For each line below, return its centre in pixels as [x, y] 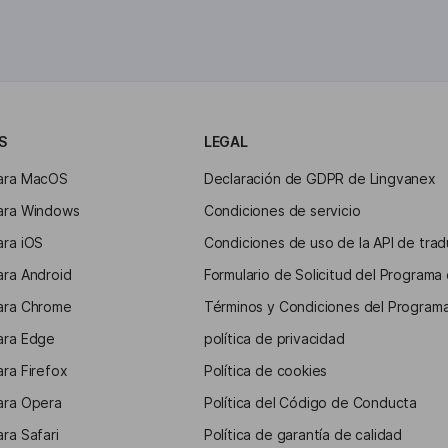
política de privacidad [274, 338]
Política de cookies [265, 370]
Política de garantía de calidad [303, 434]
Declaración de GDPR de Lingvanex [319, 178]
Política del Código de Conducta [310, 402]
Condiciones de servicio [282, 210]
